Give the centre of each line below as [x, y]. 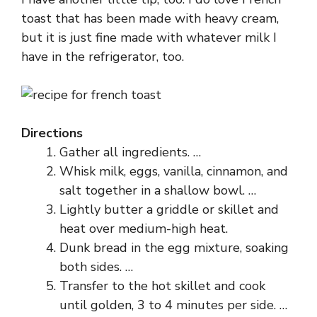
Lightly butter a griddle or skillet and [169, 209]
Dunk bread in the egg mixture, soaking [174, 248]
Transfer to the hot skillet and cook [162, 286]
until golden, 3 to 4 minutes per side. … [173, 305]
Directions [52, 133]
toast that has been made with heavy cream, [150, 18]
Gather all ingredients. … [130, 152]
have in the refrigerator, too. [103, 57]
